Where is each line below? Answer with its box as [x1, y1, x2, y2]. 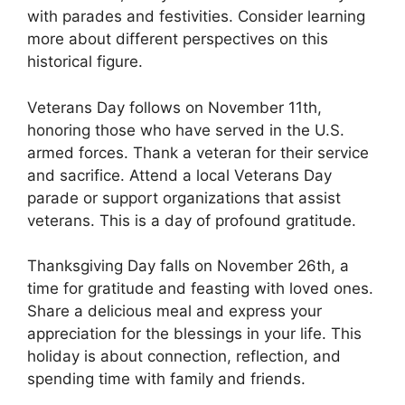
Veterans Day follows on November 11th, [27, 98, 322, 117]
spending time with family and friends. [27, 370, 306, 389]
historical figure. [27, 52, 143, 71]
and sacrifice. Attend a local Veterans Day [27, 165, 332, 184]
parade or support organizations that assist [27, 188, 341, 207]
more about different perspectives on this [27, 30, 328, 49]
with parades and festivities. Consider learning [27, 7, 365, 26]
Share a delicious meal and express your [27, 302, 322, 321]
